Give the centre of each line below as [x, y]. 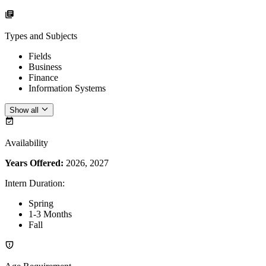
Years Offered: [34, 163]
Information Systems [67, 88]
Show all [24, 110]
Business [45, 66]
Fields [40, 56]
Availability [26, 143]
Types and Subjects [41, 36]
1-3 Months [50, 214]
